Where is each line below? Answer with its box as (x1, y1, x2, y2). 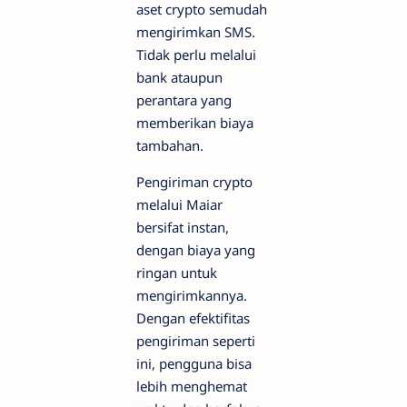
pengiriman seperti (136, 332, 255, 351)
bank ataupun (136, 68, 223, 87)
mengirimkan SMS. (136, 23, 255, 42)
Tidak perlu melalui (136, 45, 256, 65)
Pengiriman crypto (136, 173, 253, 192)
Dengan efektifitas (136, 309, 250, 328)
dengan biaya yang (136, 241, 255, 260)
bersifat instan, (136, 218, 229, 237)
